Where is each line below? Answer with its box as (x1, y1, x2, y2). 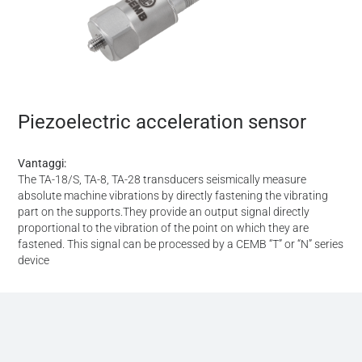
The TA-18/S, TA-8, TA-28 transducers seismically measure (18, 172, 307, 186)
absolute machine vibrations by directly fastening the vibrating (18, 188, 329, 202)
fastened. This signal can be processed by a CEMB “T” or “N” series (18, 237, 344, 250)
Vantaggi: (18, 156, 67, 170)
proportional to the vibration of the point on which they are (18, 221, 309, 234)
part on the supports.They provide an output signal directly (18, 204, 310, 218)
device (18, 253, 50, 267)
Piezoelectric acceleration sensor (18, 110, 307, 133)
